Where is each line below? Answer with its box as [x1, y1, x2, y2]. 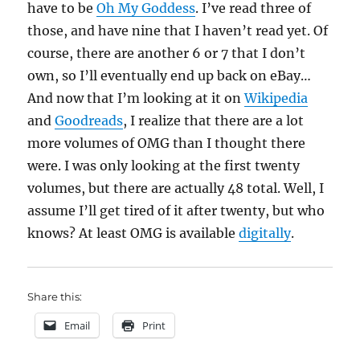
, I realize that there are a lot [123, 112, 305, 129]
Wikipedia [244, 90, 309, 106]
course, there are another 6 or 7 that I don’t [27, 45, 306, 61]
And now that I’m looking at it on [27, 90, 245, 106]
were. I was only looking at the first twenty [27, 157, 301, 174]
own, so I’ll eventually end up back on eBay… [27, 67, 312, 84]
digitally [239, 225, 292, 241]
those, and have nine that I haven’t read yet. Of [27, 22, 329, 39]
